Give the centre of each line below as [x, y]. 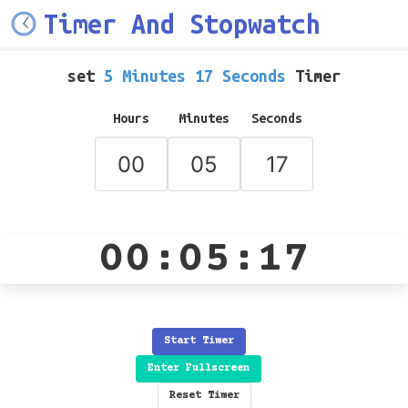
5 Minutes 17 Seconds [195, 76]
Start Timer [199, 341]
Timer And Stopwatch [182, 24]
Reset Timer [204, 396]
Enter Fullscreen [199, 368]
